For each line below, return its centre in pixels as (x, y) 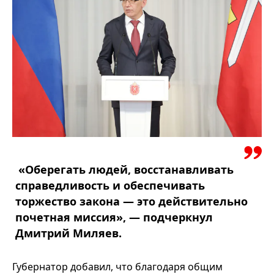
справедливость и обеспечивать (110, 185)
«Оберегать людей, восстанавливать (124, 169)
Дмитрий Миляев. (68, 233)
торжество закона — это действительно (131, 201)
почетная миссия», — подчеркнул (114, 217)
